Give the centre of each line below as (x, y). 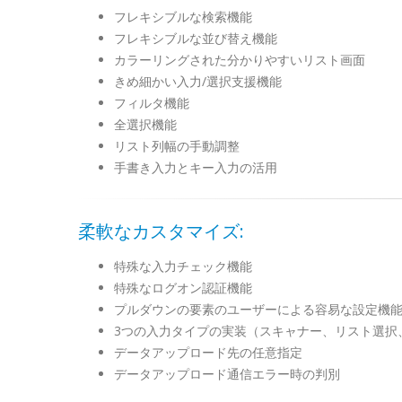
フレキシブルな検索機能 (183, 17)
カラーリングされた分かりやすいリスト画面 (240, 60)
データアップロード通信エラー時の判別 (227, 374)
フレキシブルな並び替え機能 (196, 38)
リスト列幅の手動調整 (177, 146)
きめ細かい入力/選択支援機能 (198, 81)
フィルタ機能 (152, 103)
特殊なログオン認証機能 (183, 288)
